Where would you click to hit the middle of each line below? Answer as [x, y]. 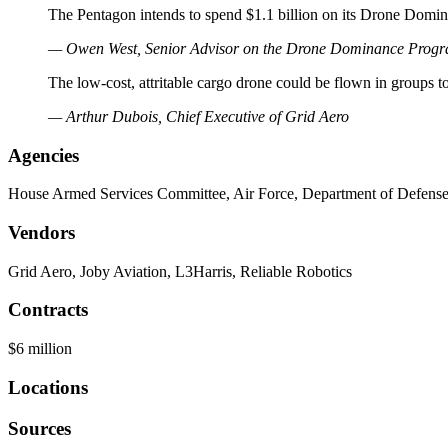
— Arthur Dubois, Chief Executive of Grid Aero [198, 116]
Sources [39, 428]
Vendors [41, 232]
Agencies [43, 155]
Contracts [48, 310]
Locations [48, 387]
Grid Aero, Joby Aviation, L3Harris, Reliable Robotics [180, 271]
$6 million [40, 349]
